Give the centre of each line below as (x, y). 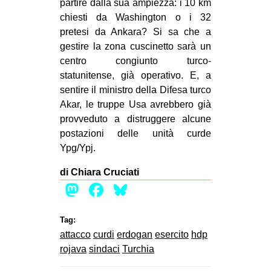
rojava (73, 249)
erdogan (135, 234)
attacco (75, 234)
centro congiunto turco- (135, 60)
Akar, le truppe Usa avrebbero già (135, 104)
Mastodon (125, 190)
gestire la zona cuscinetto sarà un (135, 46)
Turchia (138, 249)
